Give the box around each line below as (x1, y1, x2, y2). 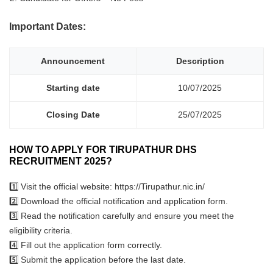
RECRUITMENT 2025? (9, 156, 112, 167)
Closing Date (46, 110, 100, 120)
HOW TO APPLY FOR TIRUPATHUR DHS (9, 144, 197, 155)
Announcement (41, 56, 105, 66)
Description (175, 56, 224, 66)
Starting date (46, 83, 100, 93)
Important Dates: (9, 21, 86, 32)
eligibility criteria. (9, 225, 73, 236)
